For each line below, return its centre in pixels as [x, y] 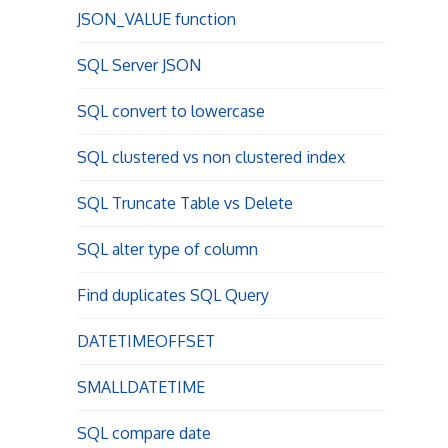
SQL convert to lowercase [170, 111]
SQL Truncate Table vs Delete [184, 203]
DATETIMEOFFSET [145, 341]
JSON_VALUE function [156, 19]
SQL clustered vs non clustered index [210, 157]
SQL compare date [143, 433]
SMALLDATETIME [140, 387]
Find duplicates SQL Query [172, 295]
